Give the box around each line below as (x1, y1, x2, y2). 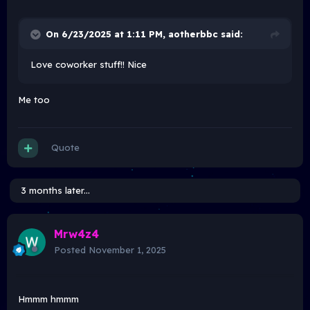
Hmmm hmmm (18, 293, 79, 305)
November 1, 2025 (89, 244, 166, 256)
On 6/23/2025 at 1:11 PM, (46, 28, 168, 40)
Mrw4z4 (54, 227, 99, 241)
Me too (18, 94, 53, 106)
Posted (54, 244, 89, 256)
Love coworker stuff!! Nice (30, 59, 147, 71)
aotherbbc (168, 28, 218, 40)
